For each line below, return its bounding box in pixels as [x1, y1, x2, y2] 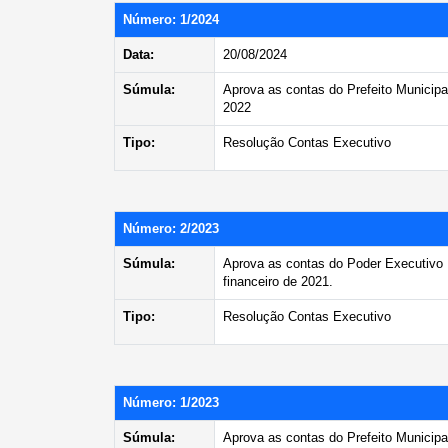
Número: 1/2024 [123, 12, 219, 27]
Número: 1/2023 [123, 395, 219, 410]
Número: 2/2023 [123, 221, 219, 236]
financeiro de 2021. [223, 274, 333, 289]
